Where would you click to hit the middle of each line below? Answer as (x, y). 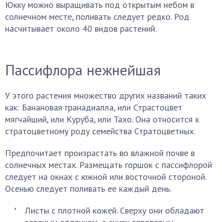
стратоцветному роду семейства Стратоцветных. (100, 131)
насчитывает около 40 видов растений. (81, 28)
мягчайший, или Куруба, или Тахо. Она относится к (102, 119)
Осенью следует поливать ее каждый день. (88, 189)
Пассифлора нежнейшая (83, 70)
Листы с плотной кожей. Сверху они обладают (114, 210)
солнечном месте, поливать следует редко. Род (97, 17)
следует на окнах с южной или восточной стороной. (106, 177)
